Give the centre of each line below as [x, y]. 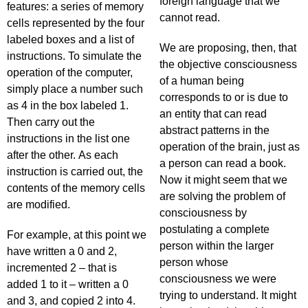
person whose [194, 262]
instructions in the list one [68, 139]
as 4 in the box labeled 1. [68, 106]
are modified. [38, 205]
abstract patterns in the [214, 130]
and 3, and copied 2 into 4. [71, 301]
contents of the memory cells [76, 188]
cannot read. [191, 18]
